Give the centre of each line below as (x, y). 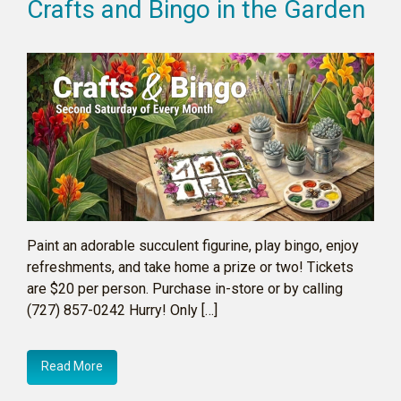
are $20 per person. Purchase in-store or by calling (185, 289)
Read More (72, 367)
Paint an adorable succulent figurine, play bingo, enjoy (193, 246)
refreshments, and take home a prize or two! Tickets (190, 268)
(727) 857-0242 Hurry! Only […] (122, 311)
